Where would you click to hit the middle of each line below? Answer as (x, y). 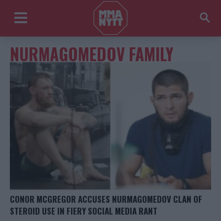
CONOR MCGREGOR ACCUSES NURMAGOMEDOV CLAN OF (106, 199)
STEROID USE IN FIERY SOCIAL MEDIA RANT (84, 211)
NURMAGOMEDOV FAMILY (92, 54)
